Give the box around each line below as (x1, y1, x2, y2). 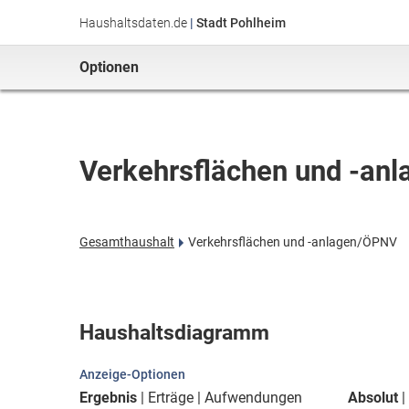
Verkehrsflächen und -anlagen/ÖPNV (188, 235, 397, 249)
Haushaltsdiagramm (79, 320, 269, 345)
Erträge (148, 389, 194, 406)
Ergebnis (79, 389, 137, 406)
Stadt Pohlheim (196, 16, 286, 30)
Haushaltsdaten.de (79, 16, 187, 30)
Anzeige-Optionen (79, 367, 185, 382)
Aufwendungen (204, 389, 302, 406)
